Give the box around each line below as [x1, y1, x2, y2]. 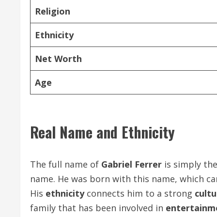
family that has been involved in [30, 202, 166, 214]
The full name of [30, 158, 101, 170]
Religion [35, 5, 70, 17]
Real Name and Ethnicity [30, 121, 175, 143]
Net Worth [35, 53, 82, 64]
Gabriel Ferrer [101, 158, 162, 170]
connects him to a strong [84, 187, 195, 199]
